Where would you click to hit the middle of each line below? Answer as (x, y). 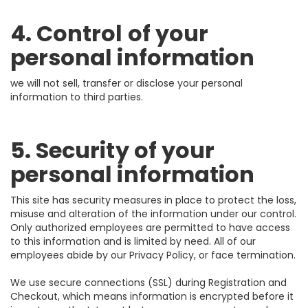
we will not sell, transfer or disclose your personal (126, 83)
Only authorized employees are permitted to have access (150, 228)
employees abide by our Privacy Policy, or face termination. (153, 255)
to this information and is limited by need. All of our (133, 241)
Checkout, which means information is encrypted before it (152, 296)
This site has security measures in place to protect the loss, (153, 200)
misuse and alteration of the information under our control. (153, 214)
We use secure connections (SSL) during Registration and (148, 283)
